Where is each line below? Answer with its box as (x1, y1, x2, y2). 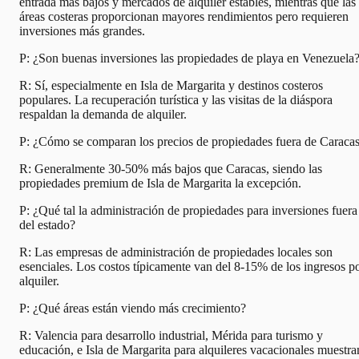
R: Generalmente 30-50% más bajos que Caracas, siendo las (19, 162, 322, 176)
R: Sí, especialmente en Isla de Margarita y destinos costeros (19, 79, 323, 93)
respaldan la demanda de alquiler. (19, 107, 187, 122)
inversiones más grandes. (19, 24, 145, 38)
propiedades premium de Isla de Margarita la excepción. (19, 176, 301, 191)
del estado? (19, 218, 75, 232)
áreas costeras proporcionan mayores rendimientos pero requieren (19, 10, 349, 24)
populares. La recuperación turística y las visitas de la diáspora (19, 93, 333, 107)
